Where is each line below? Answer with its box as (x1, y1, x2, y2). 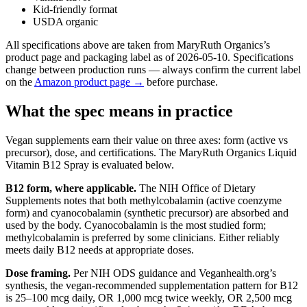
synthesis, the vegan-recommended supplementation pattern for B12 (5, 280, 298, 292)
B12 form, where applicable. (5, 182, 136, 195)
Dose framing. (5, 267, 71, 280)
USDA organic (33, 16, 98, 28)
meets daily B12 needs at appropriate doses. (5, 244, 194, 256)
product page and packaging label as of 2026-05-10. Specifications (5, 51, 293, 64)
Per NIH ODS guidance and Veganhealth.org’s (71, 267, 276, 280)
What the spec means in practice (5, 102, 233, 121)
